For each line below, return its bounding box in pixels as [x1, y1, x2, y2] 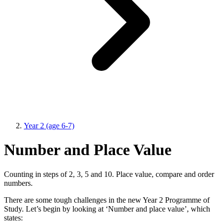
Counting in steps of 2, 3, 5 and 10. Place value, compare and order [4, 169, 214, 178]
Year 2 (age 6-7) [24, 121, 74, 130]
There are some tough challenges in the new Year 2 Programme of [4, 195, 210, 204]
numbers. [4, 178, 33, 187]
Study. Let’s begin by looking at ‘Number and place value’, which [4, 204, 210, 213]
